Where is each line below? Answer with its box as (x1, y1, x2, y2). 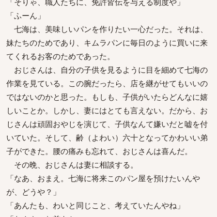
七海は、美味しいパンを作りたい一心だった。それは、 (6, 24, 208, 34)
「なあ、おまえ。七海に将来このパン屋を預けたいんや (6, 173, 200, 184)
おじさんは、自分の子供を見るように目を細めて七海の (6, 64, 208, 75)
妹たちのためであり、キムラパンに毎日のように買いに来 (6, 37, 208, 48)
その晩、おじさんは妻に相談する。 (6, 159, 138, 170)
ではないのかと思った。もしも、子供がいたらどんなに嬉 (6, 92, 208, 102)
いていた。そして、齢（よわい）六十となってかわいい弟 (6, 132, 208, 143)
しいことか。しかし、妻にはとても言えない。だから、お (6, 105, 208, 116)
